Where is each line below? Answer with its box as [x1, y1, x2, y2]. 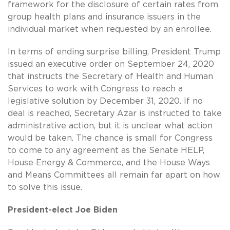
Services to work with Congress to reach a [8, 85, 183, 93]
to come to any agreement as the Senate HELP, [8, 146, 204, 155]
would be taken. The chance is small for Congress [8, 134, 213, 143]
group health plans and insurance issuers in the [8, 13, 201, 22]
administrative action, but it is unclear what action [8, 122, 213, 130]
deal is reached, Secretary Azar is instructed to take [8, 109, 222, 118]
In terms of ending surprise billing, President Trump [8, 48, 221, 56]
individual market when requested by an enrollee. [8, 25, 214, 34]
